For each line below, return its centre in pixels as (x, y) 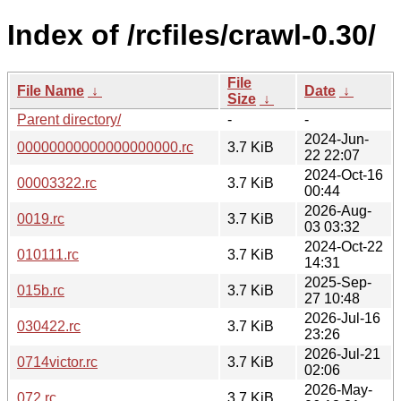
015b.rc (41, 290)
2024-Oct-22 (344, 246)
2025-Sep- (338, 282)
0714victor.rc (57, 362)
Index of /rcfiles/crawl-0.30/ (192, 35)
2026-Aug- (338, 210)
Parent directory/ (69, 119)
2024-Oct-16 (344, 175)
